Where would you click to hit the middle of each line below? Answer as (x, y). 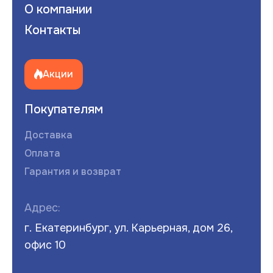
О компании (58, 9)
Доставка (48, 135)
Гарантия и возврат (73, 171)
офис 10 (45, 245)
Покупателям (64, 109)
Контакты (52, 30)
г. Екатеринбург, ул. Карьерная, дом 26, (128, 228)
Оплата (42, 153)
